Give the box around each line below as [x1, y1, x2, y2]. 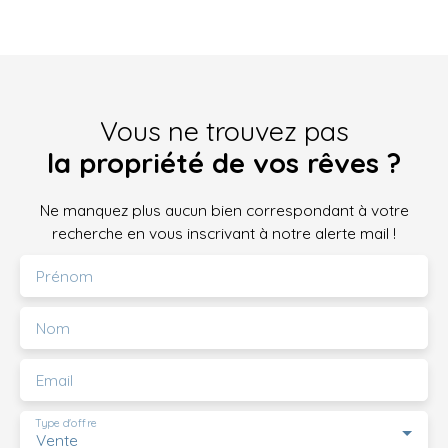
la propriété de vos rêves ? [47, 145, 401, 180]
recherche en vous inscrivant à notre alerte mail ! [52, 222, 396, 243]
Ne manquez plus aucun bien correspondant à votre [39, 199, 409, 220]
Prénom [36, 265, 93, 286]
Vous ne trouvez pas [99, 113, 349, 148]
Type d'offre [35, 415, 97, 430]
